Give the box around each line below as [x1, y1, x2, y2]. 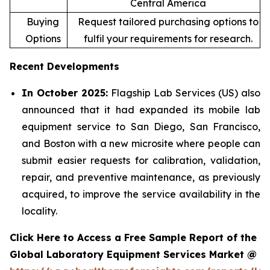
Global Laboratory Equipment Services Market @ [10, 248, 260, 261]
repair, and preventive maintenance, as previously [22, 171, 260, 184]
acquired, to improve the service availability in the [22, 188, 260, 201]
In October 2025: [22, 87, 108, 99]
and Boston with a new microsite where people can [22, 137, 260, 150]
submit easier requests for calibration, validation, [22, 154, 260, 167]
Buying [27, 16, 59, 28]
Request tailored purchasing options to [77, 16, 259, 28]
